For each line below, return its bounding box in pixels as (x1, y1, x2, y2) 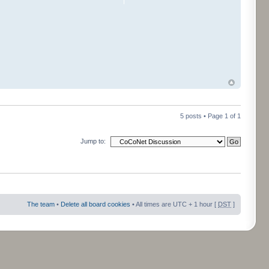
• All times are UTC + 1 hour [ (130, 200, 218, 208)
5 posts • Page (180, 112, 225, 120)
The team (27, 200, 55, 208)
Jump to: (80, 137, 106, 145)
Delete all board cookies (61, 200, 130, 208)
